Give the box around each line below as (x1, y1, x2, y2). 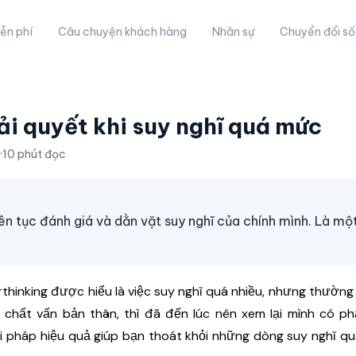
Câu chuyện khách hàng (58, 25, 188, 39)
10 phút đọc (2, 147, 66, 161)
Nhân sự (212, 25, 255, 39)
